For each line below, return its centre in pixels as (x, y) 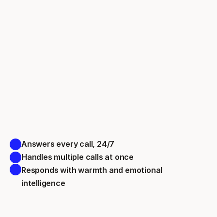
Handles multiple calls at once (78, 157)
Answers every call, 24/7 (69, 144)
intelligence (44, 183)
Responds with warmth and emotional (92, 170)
